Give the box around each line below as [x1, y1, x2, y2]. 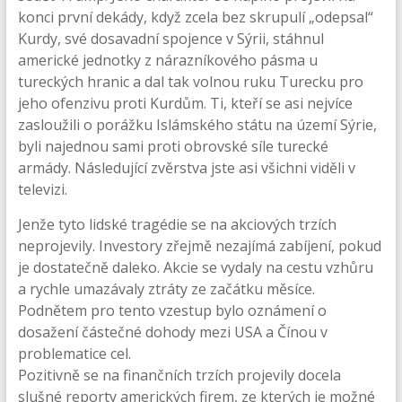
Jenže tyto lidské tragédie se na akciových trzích [17, 214, 336, 234]
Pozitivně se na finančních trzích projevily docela [17, 365, 341, 385]
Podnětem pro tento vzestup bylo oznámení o [17, 301, 327, 320]
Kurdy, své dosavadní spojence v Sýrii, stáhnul [17, 29, 324, 48]
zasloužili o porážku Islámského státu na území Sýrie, [17, 115, 377, 135]
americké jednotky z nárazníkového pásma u [17, 50, 318, 70]
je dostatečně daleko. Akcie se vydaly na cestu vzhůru [17, 258, 373, 277]
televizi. [17, 179, 67, 199]
